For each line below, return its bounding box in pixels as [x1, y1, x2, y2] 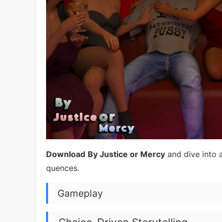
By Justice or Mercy [88, 149, 165, 160]
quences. [46, 163, 79, 173]
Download [46, 149, 85, 160]
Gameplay [57, 187, 104, 199]
